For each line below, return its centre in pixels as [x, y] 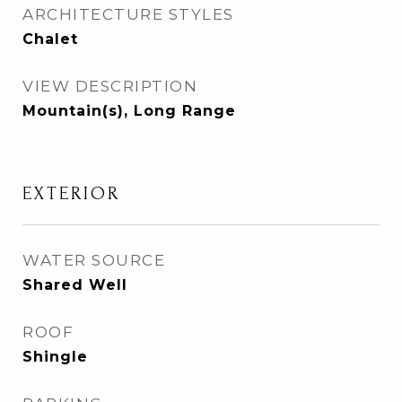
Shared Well [75, 285]
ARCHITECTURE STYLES [128, 14]
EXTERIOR [71, 193]
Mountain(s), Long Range [129, 111]
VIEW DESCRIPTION [110, 86]
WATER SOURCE [94, 260]
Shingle [55, 357]
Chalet [50, 39]
